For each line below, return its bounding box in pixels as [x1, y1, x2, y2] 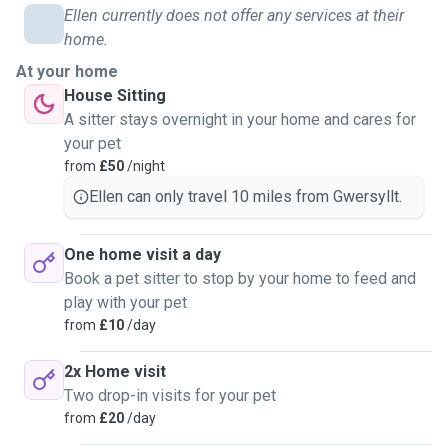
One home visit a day [64, 245, 221, 264]
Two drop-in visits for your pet [64, 386, 276, 405]
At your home [16, 62, 118, 81]
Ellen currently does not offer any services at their [64, 6, 404, 25]
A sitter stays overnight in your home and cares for [64, 110, 416, 129]
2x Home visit [64, 362, 166, 381]
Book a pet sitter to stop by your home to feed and [64, 269, 416, 288]
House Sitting [64, 86, 166, 105]
